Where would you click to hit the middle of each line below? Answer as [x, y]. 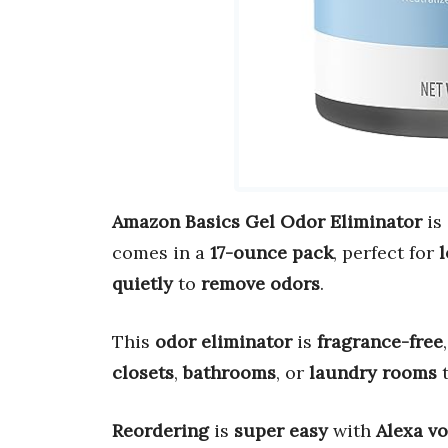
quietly [142, 284]
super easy [281, 431]
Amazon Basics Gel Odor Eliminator [267, 222]
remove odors [260, 284]
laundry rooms [373, 373]
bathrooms [229, 373]
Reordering [160, 431]
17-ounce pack [271, 253]
